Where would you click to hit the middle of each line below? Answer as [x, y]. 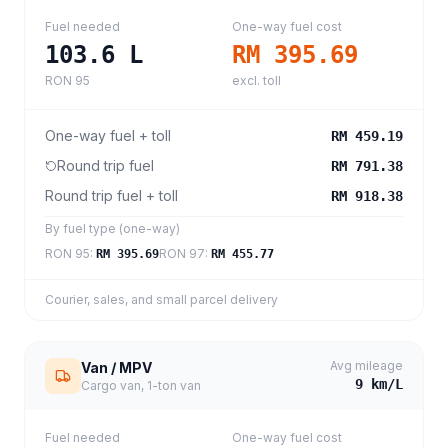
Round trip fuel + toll [111, 195]
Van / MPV [116, 367]
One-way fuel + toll [108, 135]
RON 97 [182, 253]
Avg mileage [366, 365]
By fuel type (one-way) [112, 228]
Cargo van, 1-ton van [141, 385]
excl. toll [256, 80]
